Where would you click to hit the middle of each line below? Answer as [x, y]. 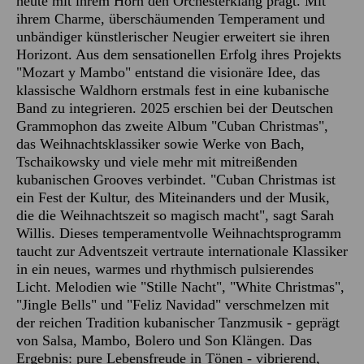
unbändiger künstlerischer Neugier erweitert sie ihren [173, 36]
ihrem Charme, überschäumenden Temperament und [171, 18]
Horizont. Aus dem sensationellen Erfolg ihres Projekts [179, 54]
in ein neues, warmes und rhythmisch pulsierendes [165, 269]
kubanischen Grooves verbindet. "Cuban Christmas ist [176, 179]
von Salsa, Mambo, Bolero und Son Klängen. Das [164, 340]
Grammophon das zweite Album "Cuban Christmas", [172, 126]
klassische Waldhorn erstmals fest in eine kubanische [173, 90]
